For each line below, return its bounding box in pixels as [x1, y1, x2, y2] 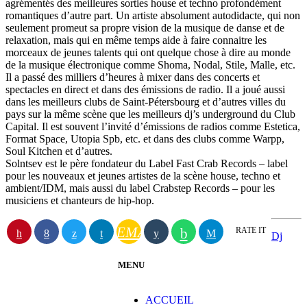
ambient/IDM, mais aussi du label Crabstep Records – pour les [5, 182, 275, 194]
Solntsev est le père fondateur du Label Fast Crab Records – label [5, 157, 288, 169]
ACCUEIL [145, 293, 194, 306]
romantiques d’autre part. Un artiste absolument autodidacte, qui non [5, 9, 300, 21]
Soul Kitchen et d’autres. [5, 145, 112, 157]
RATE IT [236, 225, 266, 235]
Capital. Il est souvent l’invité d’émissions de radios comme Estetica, [5, 120, 300, 132]
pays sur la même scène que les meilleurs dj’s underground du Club [5, 108, 295, 120]
